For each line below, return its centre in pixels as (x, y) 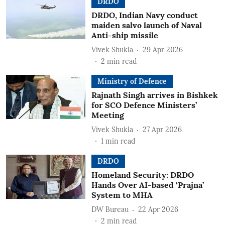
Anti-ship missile (125, 35)
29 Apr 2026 (162, 50)
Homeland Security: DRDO (142, 175)
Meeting (107, 115)
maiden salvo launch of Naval (146, 25)
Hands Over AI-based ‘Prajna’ (147, 185)
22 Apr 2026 (158, 209)
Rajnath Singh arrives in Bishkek (154, 95)
